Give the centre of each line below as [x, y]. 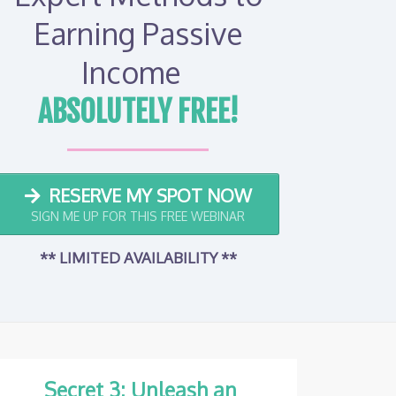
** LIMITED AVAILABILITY [130, 258]
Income [138, 72]
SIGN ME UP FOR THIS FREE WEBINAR [138, 216]
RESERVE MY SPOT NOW [150, 195]
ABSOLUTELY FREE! [138, 111]
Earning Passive [138, 33]
